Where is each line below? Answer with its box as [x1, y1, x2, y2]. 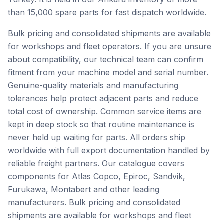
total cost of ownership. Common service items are [8, 106, 201, 116]
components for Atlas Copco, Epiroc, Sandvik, [8, 171, 185, 181]
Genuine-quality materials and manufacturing [8, 80, 178, 90]
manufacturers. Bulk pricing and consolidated [8, 197, 180, 207]
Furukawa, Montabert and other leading [8, 184, 159, 194]
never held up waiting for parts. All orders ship [8, 132, 185, 142]
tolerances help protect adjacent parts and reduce [8, 93, 198, 103]
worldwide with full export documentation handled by [8, 145, 210, 155]
